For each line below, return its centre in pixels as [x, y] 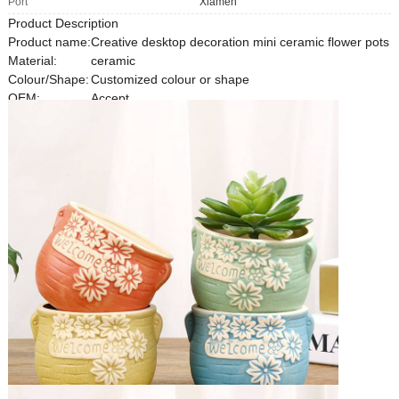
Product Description [63, 23]
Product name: [49, 41]
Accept [110, 98]
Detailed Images [53, 135]
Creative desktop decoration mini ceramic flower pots [240, 41]
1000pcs [114, 116]
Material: [32, 60]
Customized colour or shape [170, 79]
